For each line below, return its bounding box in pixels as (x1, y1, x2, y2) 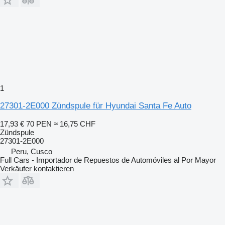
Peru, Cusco (11, 147, 52, 156)
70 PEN (26, 119, 52, 128)
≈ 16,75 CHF (54, 119, 95, 128)
